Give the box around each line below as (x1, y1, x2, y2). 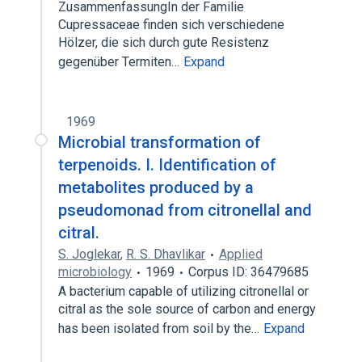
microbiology (58, 264, 132, 280)
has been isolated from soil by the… (58, 321, 263, 336)
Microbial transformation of (58, 133, 261, 152)
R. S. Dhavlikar (126, 246, 205, 262)
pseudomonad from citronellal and (58, 200, 312, 220)
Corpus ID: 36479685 (188, 264, 309, 280)
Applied (219, 246, 263, 262)
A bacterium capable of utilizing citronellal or (58, 284, 309, 299)
